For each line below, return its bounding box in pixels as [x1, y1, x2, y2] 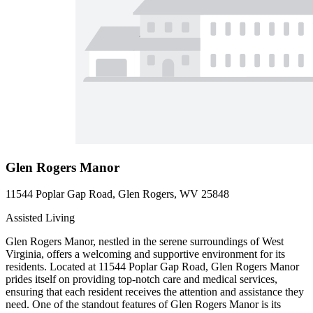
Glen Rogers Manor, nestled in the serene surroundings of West [6, 235, 284, 248]
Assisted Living [6, 212, 75, 224]
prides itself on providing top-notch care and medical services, [6, 273, 277, 286]
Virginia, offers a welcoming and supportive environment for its [6, 248, 285, 261]
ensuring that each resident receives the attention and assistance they [6, 286, 304, 298]
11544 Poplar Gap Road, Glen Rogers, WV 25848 [6, 188, 229, 201]
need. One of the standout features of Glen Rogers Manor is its [6, 298, 281, 311]
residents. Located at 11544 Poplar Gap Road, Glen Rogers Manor [6, 261, 299, 273]
